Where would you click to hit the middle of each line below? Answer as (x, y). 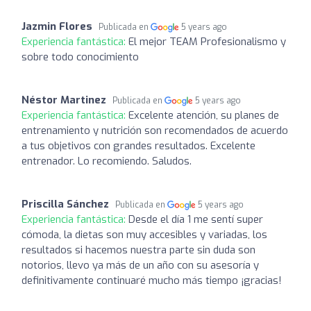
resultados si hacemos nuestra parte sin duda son (138, 250)
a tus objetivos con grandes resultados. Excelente (138, 145)
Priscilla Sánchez (65, 204)
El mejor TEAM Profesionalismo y (207, 41)
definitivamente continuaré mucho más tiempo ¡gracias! (152, 280)
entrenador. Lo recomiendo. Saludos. (107, 161)
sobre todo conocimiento (80, 57)
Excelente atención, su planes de (204, 115)
